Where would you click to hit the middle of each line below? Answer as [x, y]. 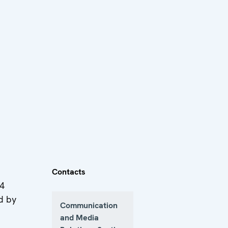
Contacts [69, 172]
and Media [79, 218]
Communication [89, 205]
